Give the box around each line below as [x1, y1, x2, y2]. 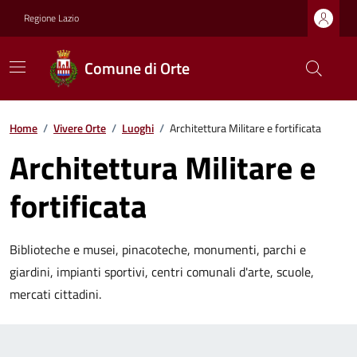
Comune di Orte [84, 56, 190, 80]
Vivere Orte [53, 120, 106, 136]
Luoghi [122, 120, 154, 136]
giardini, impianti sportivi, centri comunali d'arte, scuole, [10, 262, 314, 281]
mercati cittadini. [10, 284, 101, 304]
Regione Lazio [24, 10, 79, 25]
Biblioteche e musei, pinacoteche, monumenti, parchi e [10, 240, 306, 259]
